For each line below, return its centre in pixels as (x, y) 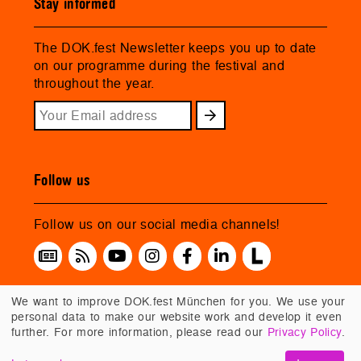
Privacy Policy (304, 332)
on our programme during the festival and (160, 65)
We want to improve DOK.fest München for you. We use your (178, 301)
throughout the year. (94, 83)
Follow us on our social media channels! (157, 224)
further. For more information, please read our (139, 332)
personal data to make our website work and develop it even (177, 316)
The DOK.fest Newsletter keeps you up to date (175, 48)
